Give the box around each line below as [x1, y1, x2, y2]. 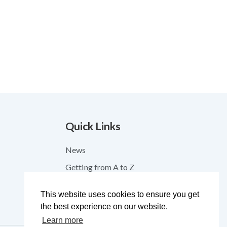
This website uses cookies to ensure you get [41, 190, 199, 199]
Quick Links [65, 120, 121, 133]
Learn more [42, 216, 84, 225]
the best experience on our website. [41, 202, 168, 211]
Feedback [65, 197, 100, 206]
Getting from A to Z [65, 162, 134, 172]
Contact [65, 179, 94, 189]
